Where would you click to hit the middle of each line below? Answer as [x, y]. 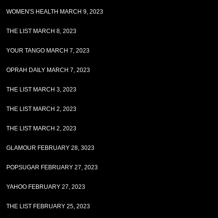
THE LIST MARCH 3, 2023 [42, 90]
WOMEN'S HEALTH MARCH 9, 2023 [55, 12]
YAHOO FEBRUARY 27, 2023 [46, 187]
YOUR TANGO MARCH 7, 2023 [48, 51]
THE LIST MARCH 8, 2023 [42, 31]
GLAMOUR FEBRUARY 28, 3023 [51, 148]
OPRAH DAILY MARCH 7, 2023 [48, 70]
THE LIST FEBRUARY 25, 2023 [48, 206]
